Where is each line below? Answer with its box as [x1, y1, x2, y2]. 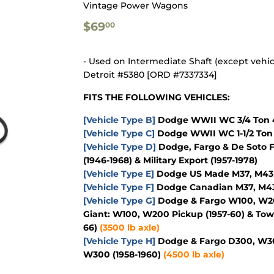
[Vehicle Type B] [83, 114, 155, 126]
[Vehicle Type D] [83, 141, 156, 153]
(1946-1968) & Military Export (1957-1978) [83, 155, 257, 166]
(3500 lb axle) [100, 222, 160, 234]
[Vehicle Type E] [83, 168, 154, 180]
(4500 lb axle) [163, 249, 224, 261]
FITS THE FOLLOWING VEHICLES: [83, 92, 230, 103]
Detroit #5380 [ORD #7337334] [83, 69, 220, 81]
